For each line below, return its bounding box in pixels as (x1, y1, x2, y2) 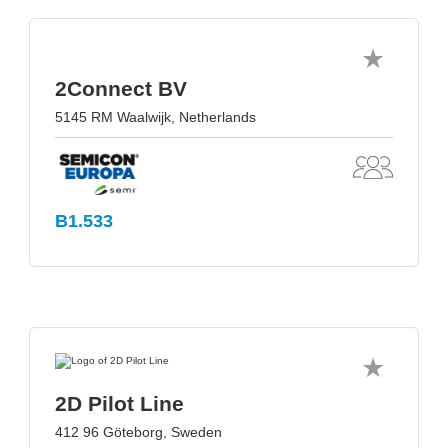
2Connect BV (55, 77, 187, 100)
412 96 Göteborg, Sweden (55, 424, 222, 441)
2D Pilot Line (55, 392, 184, 416)
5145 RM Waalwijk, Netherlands (55, 109, 256, 125)
